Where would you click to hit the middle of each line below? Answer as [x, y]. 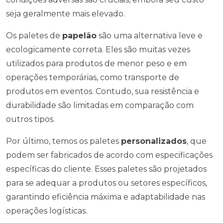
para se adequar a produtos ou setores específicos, [107, 183]
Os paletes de [34, 36]
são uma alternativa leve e [150, 36]
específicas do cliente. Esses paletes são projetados [106, 169]
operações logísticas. [47, 211]
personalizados [154, 141]
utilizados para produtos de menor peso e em [96, 63]
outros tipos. [30, 119]
